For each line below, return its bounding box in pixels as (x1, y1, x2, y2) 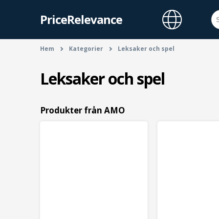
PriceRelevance (40, 11, 122, 27)
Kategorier (69, 44, 103, 53)
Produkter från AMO (40, 105, 125, 116)
